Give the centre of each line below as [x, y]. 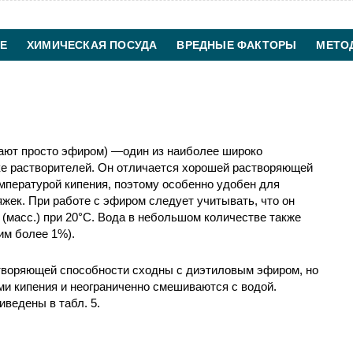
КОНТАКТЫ [201, 76]
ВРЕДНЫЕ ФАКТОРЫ [237, 45]
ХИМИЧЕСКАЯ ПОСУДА [92, 45]
